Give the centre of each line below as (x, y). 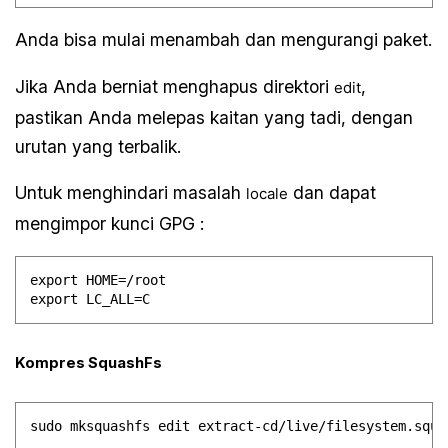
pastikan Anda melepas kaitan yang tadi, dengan (214, 117)
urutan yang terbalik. (98, 146)
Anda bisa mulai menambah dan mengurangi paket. (224, 40)
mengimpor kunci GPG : (110, 224)
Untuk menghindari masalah (131, 193)
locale (267, 194)
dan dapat (332, 193)
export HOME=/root (98, 280)
